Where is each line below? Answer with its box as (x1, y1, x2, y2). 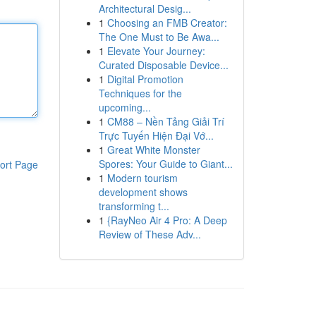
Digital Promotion (107, 72, 183, 86)
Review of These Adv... (98, 227, 201, 241)
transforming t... (98, 199, 169, 213)
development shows (98, 185, 188, 199)
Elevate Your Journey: (107, 44, 205, 58)
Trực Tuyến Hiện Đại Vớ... (98, 128, 214, 142)
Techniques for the (98, 86, 182, 100)
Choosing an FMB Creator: (107, 16, 227, 30)
